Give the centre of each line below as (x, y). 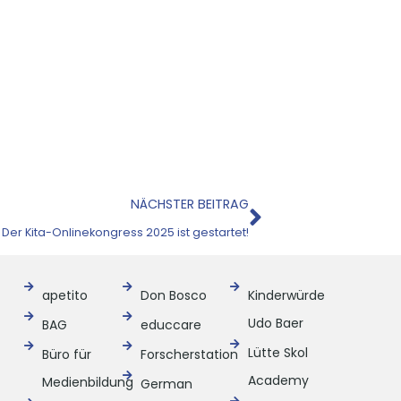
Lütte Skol (277, 353)
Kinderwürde (286, 296)
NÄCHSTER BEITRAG (190, 205)
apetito (64, 296)
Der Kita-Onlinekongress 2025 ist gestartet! (125, 233)
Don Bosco (174, 296)
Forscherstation (190, 355)
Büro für (66, 355)
